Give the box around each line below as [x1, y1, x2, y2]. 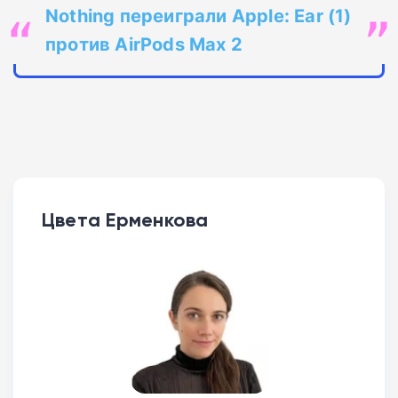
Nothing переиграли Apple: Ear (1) [45, 3, 352, 28]
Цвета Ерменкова [42, 208, 209, 233]
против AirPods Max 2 [45, 31, 243, 57]
